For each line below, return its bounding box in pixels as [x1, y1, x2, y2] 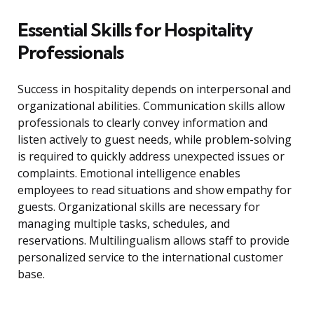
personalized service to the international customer [18, 250, 283, 266]
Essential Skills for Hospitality [18, 18, 252, 42]
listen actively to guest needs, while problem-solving [18, 132, 292, 148]
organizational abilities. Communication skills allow [18, 98, 285, 114]
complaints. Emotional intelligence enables [18, 165, 240, 182]
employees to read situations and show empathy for [18, 182, 292, 198]
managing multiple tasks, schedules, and [18, 216, 230, 232]
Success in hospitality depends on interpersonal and [18, 81, 291, 97]
